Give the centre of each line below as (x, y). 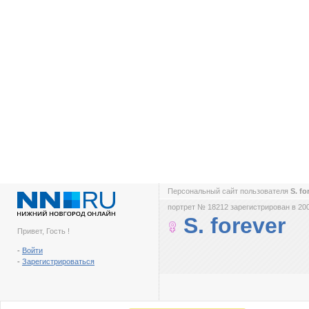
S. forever (235, 226)
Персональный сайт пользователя (229, 191)
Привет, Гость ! (43, 231)
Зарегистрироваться (58, 261)
